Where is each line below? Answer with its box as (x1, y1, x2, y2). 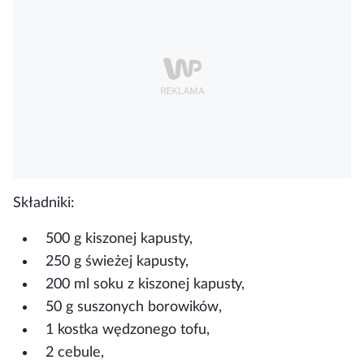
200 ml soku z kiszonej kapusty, (45, 277, 245, 291)
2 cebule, (45, 345, 104, 359)
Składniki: (13, 196, 75, 210)
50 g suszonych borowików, (45, 300, 222, 314)
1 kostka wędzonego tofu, (45, 323, 210, 336)
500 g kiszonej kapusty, (45, 232, 193, 245)
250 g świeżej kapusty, (45, 254, 188, 268)
